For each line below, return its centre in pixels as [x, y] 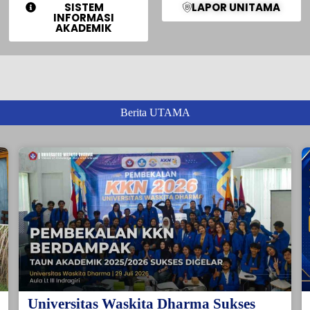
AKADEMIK [84, 28]
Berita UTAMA [155, 112]
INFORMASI [84, 17]
